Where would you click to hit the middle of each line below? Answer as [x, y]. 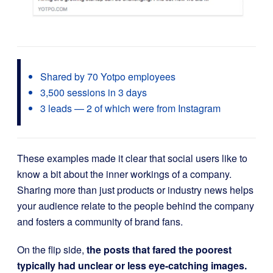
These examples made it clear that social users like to [132, 158]
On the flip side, [52, 249]
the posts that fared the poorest [159, 249]
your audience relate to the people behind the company [136, 205]
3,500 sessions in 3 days [94, 92]
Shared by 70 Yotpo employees [108, 76]
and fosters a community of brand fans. [100, 221]
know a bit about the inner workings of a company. [126, 174]
